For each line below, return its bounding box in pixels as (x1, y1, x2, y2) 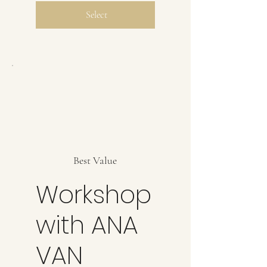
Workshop (36, 177, 151, 212)
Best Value (73, 153, 117, 167)
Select (85, 8, 107, 21)
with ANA (36, 207, 138, 242)
